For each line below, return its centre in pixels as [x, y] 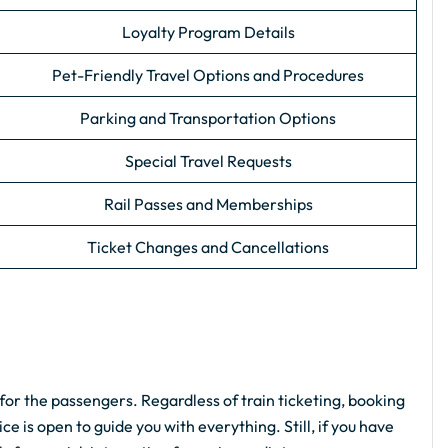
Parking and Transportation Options [208, 118]
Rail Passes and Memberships [208, 204]
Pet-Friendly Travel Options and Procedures [208, 75]
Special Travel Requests [208, 161]
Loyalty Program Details [208, 32]
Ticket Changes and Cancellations [208, 247]
